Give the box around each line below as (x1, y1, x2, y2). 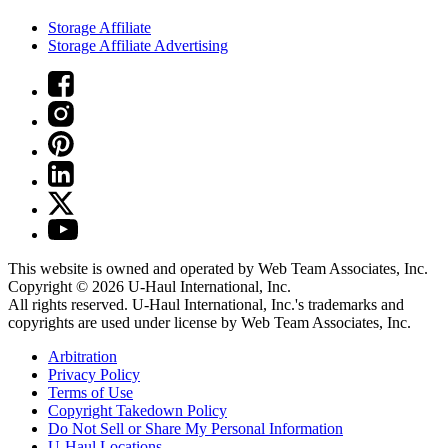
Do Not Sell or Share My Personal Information (48, 420, 343, 438)
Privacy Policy (48, 366, 140, 384)
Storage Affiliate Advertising (48, 37, 228, 55)
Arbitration (48, 348, 117, 366)
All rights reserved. (8, 296, 132, 314)
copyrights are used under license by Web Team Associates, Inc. (8, 314, 411, 332)
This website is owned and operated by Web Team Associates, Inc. (8, 260, 428, 278)
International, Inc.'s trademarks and (180, 296, 404, 314)
